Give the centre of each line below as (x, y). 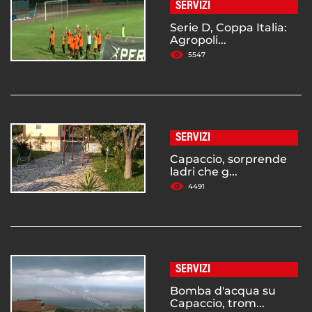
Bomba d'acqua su (223, 290)
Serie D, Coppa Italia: (228, 27)
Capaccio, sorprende (228, 159)
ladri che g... (204, 171)
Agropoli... (198, 40)
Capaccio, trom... (217, 303)
